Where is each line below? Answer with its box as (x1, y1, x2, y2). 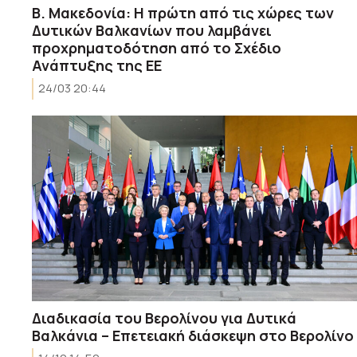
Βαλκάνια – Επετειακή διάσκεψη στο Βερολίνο (32, 325, 354, 345)
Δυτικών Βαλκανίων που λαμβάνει (32, 20, 272, 40)
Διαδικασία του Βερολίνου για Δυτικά (32, 308, 296, 328)
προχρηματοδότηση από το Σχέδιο (32, 37, 281, 57)
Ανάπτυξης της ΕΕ (32, 55, 162, 75)
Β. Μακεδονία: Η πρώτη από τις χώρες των (32, 2, 334, 22)
